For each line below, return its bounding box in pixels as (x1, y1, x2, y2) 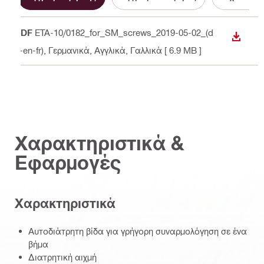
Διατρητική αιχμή (28, 251, 97, 262)
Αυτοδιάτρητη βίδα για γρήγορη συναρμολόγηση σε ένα (28, 225, 247, 236)
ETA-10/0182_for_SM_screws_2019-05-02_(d (35, 27, 213, 38)
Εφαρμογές (15, 151, 121, 174)
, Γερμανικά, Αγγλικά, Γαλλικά (44, 44, 162, 55)
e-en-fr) (15, 44, 44, 55)
